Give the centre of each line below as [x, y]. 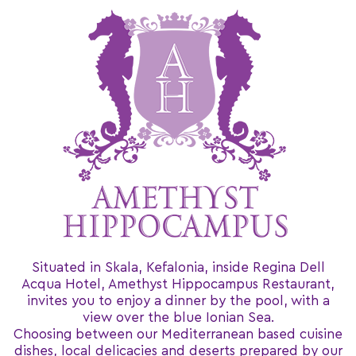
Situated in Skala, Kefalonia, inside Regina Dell [178, 267]
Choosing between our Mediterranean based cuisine [178, 334]
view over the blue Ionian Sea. [178, 317]
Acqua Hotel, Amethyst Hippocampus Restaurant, [178, 284]
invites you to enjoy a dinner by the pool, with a [178, 301]
